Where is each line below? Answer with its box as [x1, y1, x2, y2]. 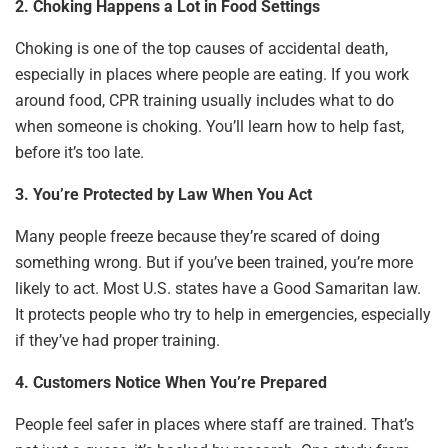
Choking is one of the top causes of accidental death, [15, 39, 388, 59]
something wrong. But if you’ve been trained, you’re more [15, 253, 413, 273]
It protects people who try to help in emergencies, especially [15, 305, 431, 325]
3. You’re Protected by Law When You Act [15, 185, 312, 205]
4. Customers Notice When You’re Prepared [15, 373, 327, 393]
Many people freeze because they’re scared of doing [15, 227, 380, 247]
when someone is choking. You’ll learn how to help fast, [15, 117, 404, 137]
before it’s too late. [15, 143, 144, 163]
